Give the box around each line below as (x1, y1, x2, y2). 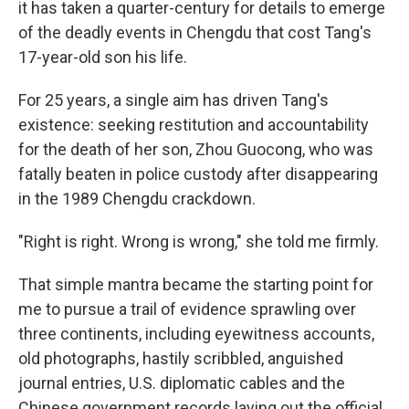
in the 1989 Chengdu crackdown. (18, 189, 256, 209)
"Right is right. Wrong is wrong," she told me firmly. (18, 232, 379, 252)
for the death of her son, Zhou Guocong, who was (18, 140, 373, 160)
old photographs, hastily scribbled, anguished (18, 349, 343, 369)
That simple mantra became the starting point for (18, 275, 373, 295)
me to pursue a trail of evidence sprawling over (18, 299, 356, 320)
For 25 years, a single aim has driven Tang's (18, 90, 329, 110)
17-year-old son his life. (18, 47, 187, 68)
